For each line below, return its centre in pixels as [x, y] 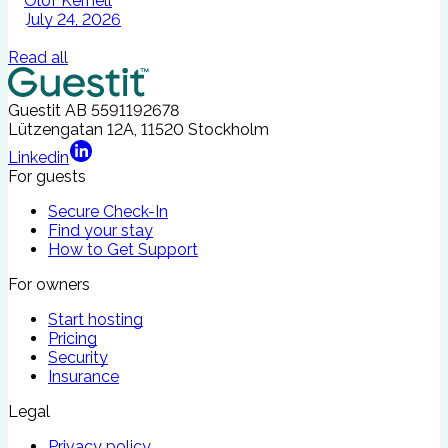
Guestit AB [47, 110]
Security [78, 357]
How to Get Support [123, 249]
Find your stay [100, 230]
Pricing [72, 338]
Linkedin [38, 157]
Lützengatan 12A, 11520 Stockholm [138, 129]
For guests [47, 176]
